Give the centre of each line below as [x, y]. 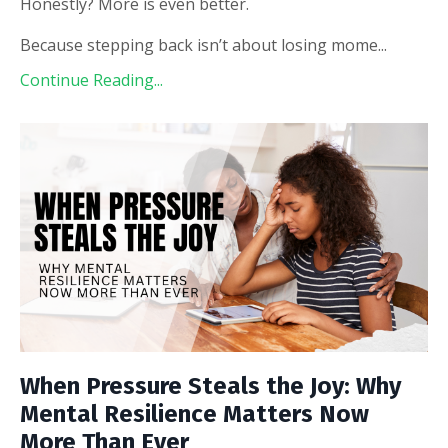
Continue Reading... [91, 79]
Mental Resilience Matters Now [194, 414]
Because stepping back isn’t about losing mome [199, 44]
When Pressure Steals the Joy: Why [210, 386]
